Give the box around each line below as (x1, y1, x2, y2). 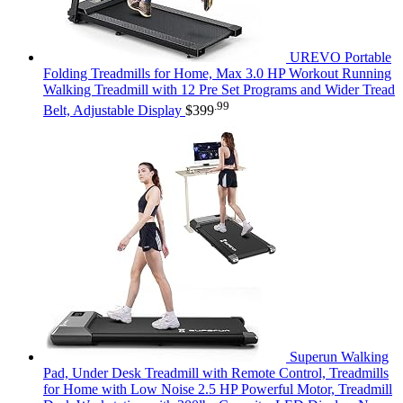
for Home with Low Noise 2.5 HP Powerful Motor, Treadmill (43, 381, 392, 397)
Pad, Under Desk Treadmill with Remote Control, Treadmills (43, 364, 389, 381)
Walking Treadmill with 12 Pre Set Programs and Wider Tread (43, 82, 395, 98)
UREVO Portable (290, 49, 391, 66)
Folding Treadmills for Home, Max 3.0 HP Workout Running (43, 66, 391, 82)
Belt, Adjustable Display (43, 102, 182, 118)
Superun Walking (290, 348, 389, 364)
